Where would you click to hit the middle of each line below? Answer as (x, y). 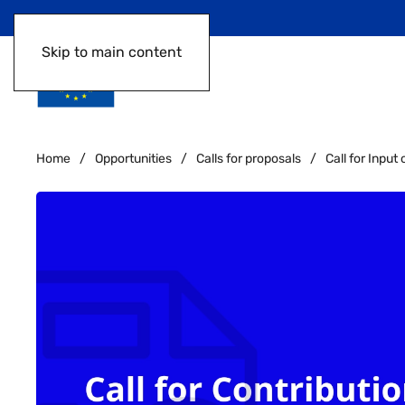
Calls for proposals (249, 159)
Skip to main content (112, 52)
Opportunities (133, 159)
